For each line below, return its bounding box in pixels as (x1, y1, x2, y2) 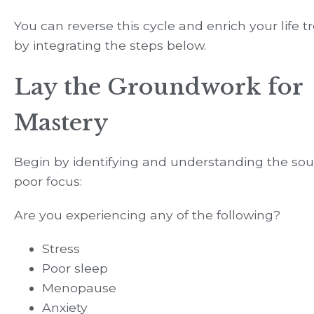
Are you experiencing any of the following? (14, 207, 280, 222)
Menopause (42, 280, 116, 295)
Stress (42, 240, 80, 256)
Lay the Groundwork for (14, 72, 303, 101)
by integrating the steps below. (14, 37, 206, 53)
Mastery (14, 108, 109, 137)
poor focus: (14, 173, 82, 189)
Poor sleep (42, 260, 108, 275)
